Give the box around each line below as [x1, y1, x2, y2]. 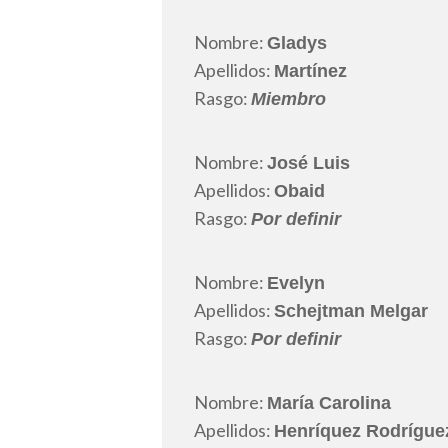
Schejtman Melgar [274, 301, 428, 322]
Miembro [251, 89, 326, 110]
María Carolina [267, 393, 391, 414]
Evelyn [267, 273, 325, 294]
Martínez [274, 61, 347, 82]
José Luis [267, 153, 350, 174]
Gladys [267, 33, 327, 54]
